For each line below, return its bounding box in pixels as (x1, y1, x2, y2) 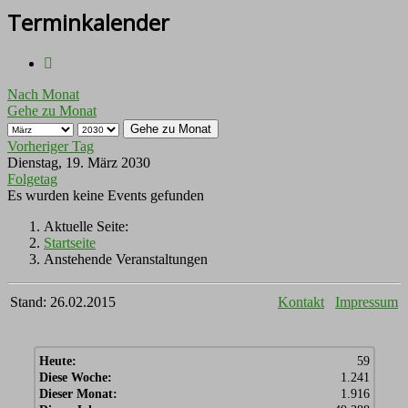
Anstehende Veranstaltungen (44, 251, 208, 268)
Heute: (38, 354, 76, 369)
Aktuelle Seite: (44, 219, 136, 235)
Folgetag (7, 171, 57, 188)
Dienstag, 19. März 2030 (7, 155, 150, 171)
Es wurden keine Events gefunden (7, 188, 204, 204)
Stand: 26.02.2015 (10, 294, 116, 311)
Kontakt (278, 294, 324, 311)
